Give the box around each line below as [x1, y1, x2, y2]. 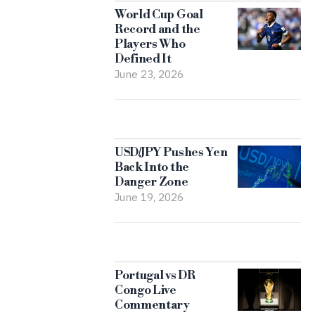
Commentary [114, 297, 190, 313]
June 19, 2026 [114, 189, 184, 204]
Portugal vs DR [114, 267, 195, 283]
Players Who [114, 36, 186, 52]
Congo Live [114, 282, 176, 298]
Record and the [114, 21, 200, 37]
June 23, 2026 [114, 66, 184, 81]
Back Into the [114, 159, 189, 175]
